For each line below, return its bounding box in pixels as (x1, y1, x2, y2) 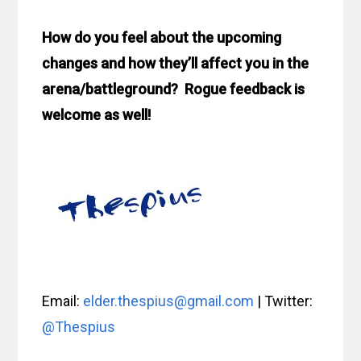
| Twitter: (254, 292, 313, 309)
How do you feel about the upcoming (42, 28, 282, 46)
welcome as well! (42, 106, 151, 123)
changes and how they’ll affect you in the (42, 54, 309, 72)
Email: (42, 292, 84, 309)
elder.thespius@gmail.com (83, 292, 255, 309)
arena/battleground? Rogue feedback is (42, 80, 305, 98)
